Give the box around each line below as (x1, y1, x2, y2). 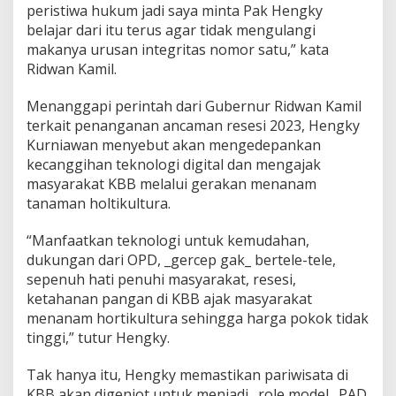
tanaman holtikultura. (27, 193, 171, 213)
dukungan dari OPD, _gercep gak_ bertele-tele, (27, 249, 336, 270)
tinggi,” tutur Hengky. (27, 327, 170, 347)
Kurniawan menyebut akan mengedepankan (27, 134, 321, 155)
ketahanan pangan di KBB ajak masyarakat (27, 288, 312, 308)
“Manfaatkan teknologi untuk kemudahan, (27, 230, 309, 250)
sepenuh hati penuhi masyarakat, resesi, (27, 269, 296, 289)
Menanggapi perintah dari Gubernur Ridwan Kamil (27, 95, 362, 116)
